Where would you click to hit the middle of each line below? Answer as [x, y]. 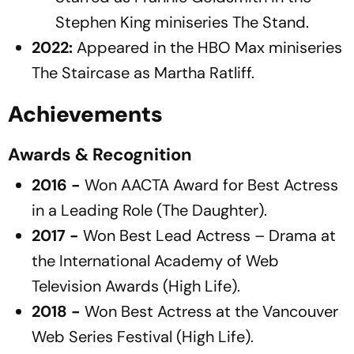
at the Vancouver [275, 311]
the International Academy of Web [155, 260]
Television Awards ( [100, 286]
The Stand [269, 22]
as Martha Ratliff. [192, 72]
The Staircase [81, 72]
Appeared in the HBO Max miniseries [207, 47]
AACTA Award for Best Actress [230, 185]
